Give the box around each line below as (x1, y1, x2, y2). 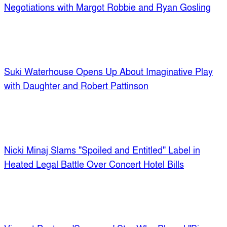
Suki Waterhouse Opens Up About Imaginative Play (4, 66, 213, 78)
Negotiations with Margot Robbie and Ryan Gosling (4, 2, 211, 14)
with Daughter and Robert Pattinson (4, 80, 148, 92)
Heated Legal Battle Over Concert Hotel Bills (4, 159, 184, 171)
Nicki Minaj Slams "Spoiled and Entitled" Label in (4, 144, 200, 157)
